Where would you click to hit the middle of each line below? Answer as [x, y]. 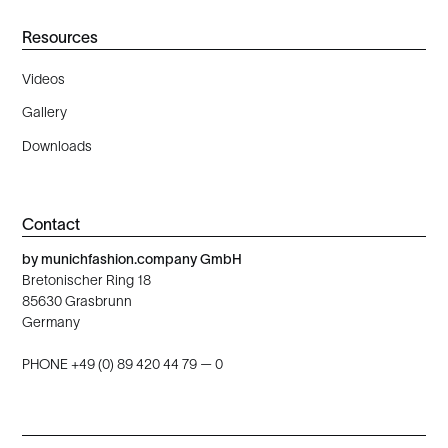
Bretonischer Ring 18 [87, 279]
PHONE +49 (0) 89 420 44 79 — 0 [123, 363]
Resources [60, 37]
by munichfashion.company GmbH [132, 258]
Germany [51, 321]
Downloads [57, 146]
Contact [51, 223]
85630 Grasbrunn [77, 300]
